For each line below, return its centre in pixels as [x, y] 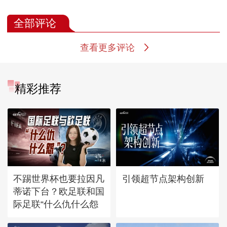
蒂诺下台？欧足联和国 [59, 191]
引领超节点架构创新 [163, 178]
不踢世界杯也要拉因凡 [59, 178]
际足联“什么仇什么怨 [56, 204]
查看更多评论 [107, 48]
